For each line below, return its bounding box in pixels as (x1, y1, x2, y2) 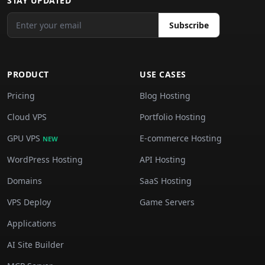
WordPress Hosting (7, 154, 83, 165)
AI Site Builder (7, 239, 64, 250)
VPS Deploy (7, 196, 51, 208)
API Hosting (140, 154, 186, 165)
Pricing (7, 90, 35, 101)
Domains (7, 175, 42, 186)
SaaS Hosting (140, 175, 192, 186)
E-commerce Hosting (140, 132, 222, 144)
